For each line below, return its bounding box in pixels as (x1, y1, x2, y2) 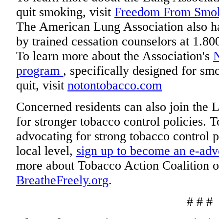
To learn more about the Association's (16, 49, 213, 63)
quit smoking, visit (16, 5, 114, 19)
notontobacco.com (67, 78, 162, 92)
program (16, 64, 63, 78)
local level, (16, 144, 76, 158)
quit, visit (16, 78, 67, 92)
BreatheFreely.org (16, 173, 109, 187)
